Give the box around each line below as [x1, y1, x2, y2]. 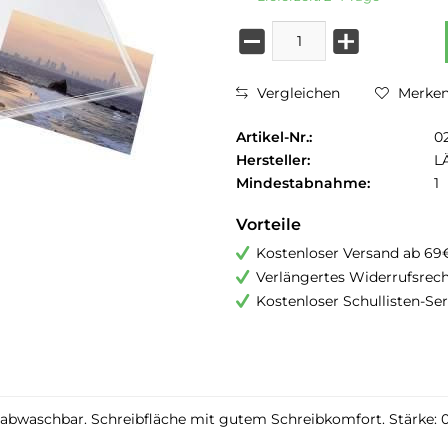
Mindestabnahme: [236, 174, 370, 192]
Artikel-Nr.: [236, 128, 312, 146]
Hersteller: [236, 151, 310, 169]
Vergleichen [253, 84, 340, 102]
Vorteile [236, 215, 301, 234]
